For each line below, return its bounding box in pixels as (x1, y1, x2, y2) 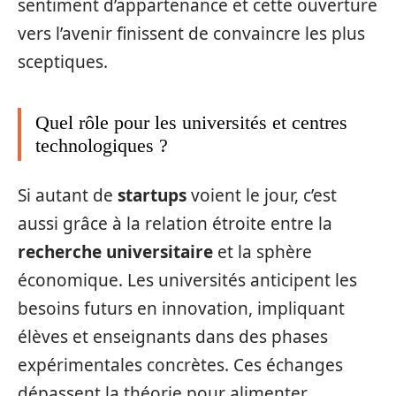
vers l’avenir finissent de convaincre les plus (18, 22, 365, 45)
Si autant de (18, 183, 118, 207)
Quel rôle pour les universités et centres (35, 111, 347, 133)
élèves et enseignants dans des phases (18, 324, 328, 348)
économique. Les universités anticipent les (18, 268, 357, 292)
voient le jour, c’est (187, 183, 337, 207)
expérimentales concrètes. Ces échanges (18, 353, 343, 377)
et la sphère (213, 240, 312, 263)
